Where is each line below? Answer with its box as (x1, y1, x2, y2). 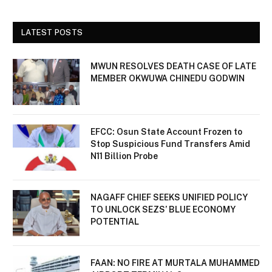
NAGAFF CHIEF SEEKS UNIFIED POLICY (90, 192, 248, 203)
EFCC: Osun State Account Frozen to (90, 127, 242, 137)
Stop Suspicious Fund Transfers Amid (90, 139, 250, 149)
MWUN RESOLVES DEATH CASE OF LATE (90, 61, 256, 72)
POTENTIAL (90, 217, 139, 227)
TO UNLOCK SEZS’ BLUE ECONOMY (90, 205, 236, 215)
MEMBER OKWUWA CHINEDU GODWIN (90, 73, 245, 84)
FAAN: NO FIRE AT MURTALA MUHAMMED (90, 258, 260, 268)
